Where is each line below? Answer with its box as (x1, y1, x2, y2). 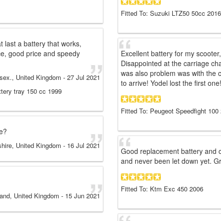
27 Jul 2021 (67, 73, 100, 82)
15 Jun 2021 (65, 191, 100, 201)
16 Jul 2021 (67, 141, 100, 150)
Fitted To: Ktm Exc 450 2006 (121, 184, 203, 194)
